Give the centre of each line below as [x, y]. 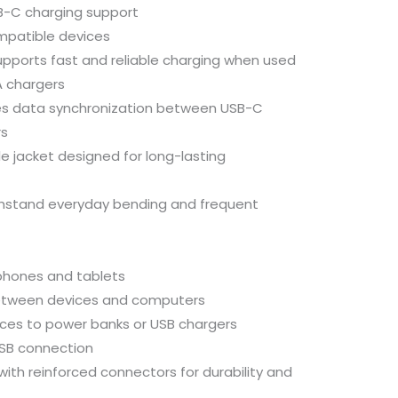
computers [168, 299]
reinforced [64, 371]
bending [142, 203]
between [188, 107]
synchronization [103, 107]
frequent [229, 203]
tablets [101, 275]
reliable [137, 60]
